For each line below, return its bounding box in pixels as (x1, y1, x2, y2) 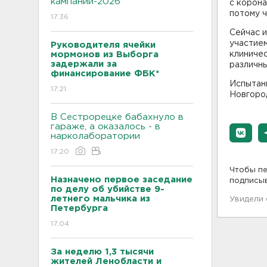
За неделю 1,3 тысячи (51, 248, 154, 256)
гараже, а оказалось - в (51, 123, 160, 131)
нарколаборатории (51, 132, 140, 140)
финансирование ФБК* (51, 70, 159, 77)
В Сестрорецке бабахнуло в (51, 113, 184, 121)
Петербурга (51, 204, 111, 212)
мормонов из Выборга (51, 51, 159, 58)
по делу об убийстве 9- (51, 185, 164, 193)
